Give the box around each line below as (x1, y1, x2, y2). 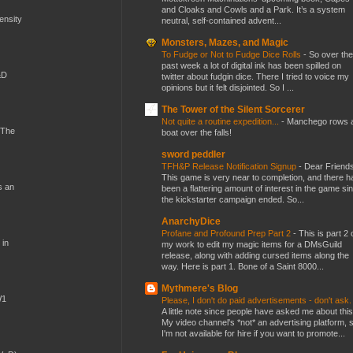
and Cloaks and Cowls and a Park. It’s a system (162, 4, 345, 14)
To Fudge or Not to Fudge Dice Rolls (162, 49, 303, 59)
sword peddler (162, 148, 225, 160)
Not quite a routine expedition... (162, 116, 281, 126)
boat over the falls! (162, 127, 232, 137)
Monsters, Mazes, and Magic (162, 36, 288, 48)
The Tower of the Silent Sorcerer (162, 103, 305, 115)
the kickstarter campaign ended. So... (162, 194, 304, 204)
